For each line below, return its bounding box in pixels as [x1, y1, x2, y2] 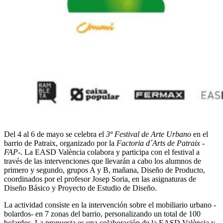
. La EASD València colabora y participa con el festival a [20, 147, 200, 156]
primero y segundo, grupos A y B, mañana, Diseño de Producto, [4, 165, 205, 174]
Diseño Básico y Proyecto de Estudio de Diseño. [4, 183, 157, 192]
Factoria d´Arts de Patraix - [116, 138, 205, 147]
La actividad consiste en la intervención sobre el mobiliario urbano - [4, 200, 216, 209]
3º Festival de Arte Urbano [106, 129, 191, 138]
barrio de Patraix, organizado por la [4, 138, 116, 147]
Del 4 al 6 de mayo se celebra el [4, 129, 106, 138]
